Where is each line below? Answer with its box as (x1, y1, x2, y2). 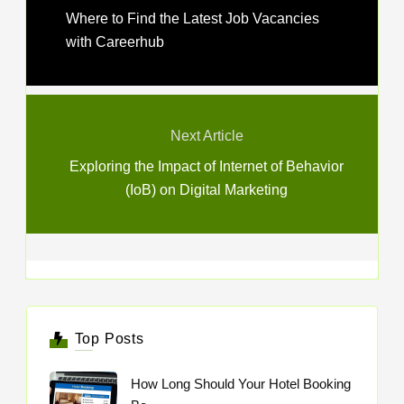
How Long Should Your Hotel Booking (131, 375, 351, 391)
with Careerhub (66, 33, 164, 50)
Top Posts (74, 330, 144, 346)
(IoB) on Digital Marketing (125, 181, 288, 197)
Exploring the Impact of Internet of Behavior (69, 158, 344, 174)
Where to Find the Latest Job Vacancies (66, 10, 319, 26)
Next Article (170, 127, 243, 143)
